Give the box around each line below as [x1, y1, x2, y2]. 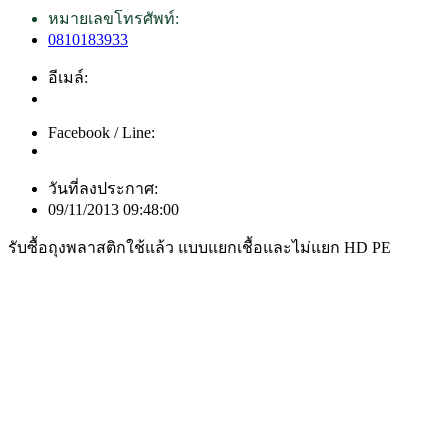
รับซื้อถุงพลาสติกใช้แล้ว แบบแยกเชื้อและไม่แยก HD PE [8, 238, 391, 256]
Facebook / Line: [48, 123, 155, 141]
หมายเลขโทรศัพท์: [48, 9, 179, 27]
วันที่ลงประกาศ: [48, 179, 158, 197]
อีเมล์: [48, 68, 88, 86]
